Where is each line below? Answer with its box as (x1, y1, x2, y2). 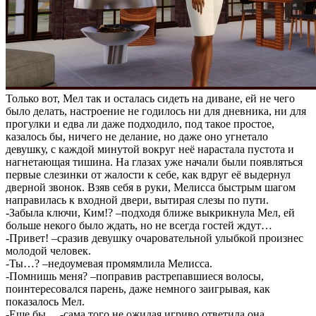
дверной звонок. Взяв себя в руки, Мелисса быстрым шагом (6, 181, 296, 193)
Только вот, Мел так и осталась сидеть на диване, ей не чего (6, 92, 295, 104)
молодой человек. (6, 245, 91, 257)
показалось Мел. (6, 296, 85, 308)
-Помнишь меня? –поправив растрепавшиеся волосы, (6, 270, 264, 282)
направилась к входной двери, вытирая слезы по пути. (6, 194, 269, 206)
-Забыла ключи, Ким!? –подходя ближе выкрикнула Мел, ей (6, 207, 295, 219)
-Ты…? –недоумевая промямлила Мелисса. (6, 257, 212, 269)
